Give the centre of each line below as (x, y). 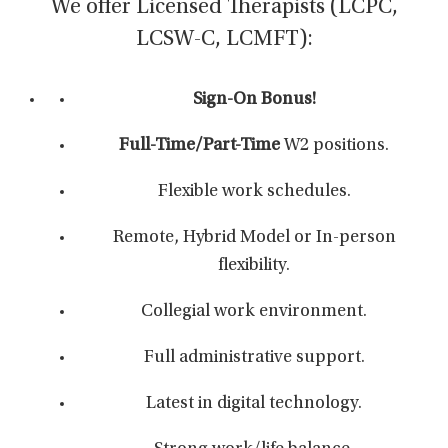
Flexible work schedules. (254, 192)
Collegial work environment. (254, 312)
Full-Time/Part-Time (199, 146)
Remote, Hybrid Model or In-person (254, 238)
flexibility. (254, 266)
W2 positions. (334, 146)
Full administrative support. (254, 358)
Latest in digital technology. (254, 404)
